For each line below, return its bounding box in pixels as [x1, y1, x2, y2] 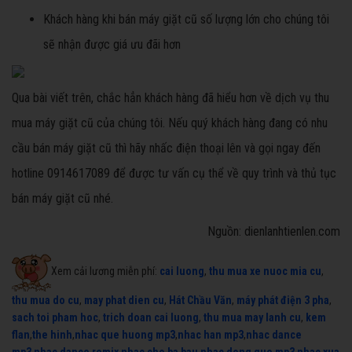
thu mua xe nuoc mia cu [209, 264, 321, 277]
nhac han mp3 [178, 328, 244, 342]
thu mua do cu [12, 294, 79, 307]
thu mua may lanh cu [203, 311, 301, 324]
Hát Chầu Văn [169, 294, 232, 307]
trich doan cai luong [103, 311, 199, 324]
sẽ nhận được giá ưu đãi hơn [43, 37, 181, 53]
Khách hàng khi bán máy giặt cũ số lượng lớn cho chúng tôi [43, 12, 329, 27]
